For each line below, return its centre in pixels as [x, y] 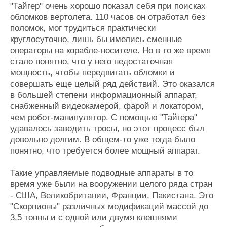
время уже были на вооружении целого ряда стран [111, 184]
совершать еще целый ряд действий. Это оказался [112, 84]
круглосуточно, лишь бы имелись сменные [96, 39]
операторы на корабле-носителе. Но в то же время [110, 50]
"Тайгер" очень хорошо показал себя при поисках [108, 6]
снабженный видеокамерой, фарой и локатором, [107, 106]
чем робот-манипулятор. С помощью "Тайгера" [104, 117]
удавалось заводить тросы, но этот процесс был [107, 128]
